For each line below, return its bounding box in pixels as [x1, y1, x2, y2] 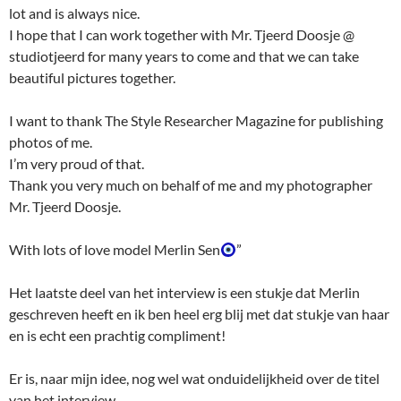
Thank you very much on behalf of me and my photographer [9, 176, 372, 194]
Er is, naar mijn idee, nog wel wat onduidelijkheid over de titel [9, 370, 380, 388]
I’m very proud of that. [9, 155, 144, 173]
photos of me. [9, 133, 92, 151]
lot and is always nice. [9, 4, 140, 22]
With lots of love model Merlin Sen [9, 241, 220, 259]
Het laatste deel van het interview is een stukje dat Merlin [9, 284, 360, 302]
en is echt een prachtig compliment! [9, 327, 226, 345]
